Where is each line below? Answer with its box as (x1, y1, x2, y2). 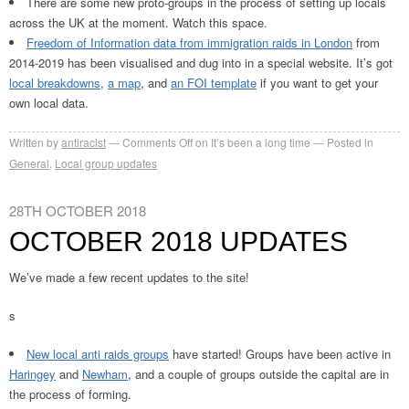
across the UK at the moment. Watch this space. (9, 14, 267, 31)
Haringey (9, 365, 56, 383)
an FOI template (171, 74, 257, 91)
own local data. (9, 94, 89, 111)
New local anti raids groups (26, 345, 169, 362)
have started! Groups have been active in (169, 345, 391, 362)
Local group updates (55, 155, 157, 171)
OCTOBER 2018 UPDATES (9, 226, 348, 257)
